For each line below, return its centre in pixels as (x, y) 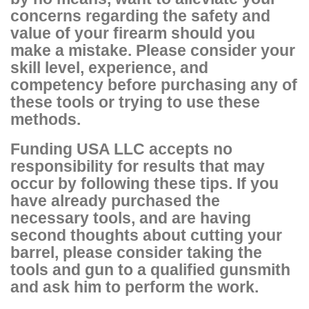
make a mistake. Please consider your (153, 50)
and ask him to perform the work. (134, 287)
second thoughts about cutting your (146, 235)
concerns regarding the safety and (140, 16)
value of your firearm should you (133, 33)
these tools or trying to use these (135, 102)
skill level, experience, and (109, 67)
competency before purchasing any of (154, 84)
